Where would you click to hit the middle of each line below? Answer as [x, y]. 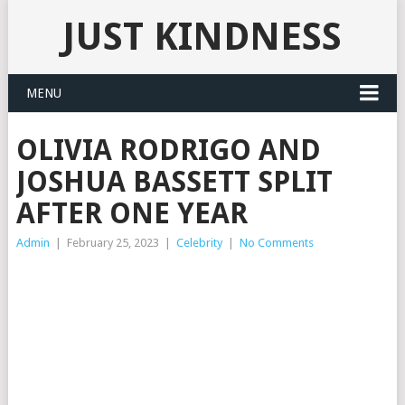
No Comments [276, 243]
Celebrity [199, 243]
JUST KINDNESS [202, 37]
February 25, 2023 [113, 243]
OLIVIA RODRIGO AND [168, 150]
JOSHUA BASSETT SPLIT [174, 182]
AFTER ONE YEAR [132, 213]
